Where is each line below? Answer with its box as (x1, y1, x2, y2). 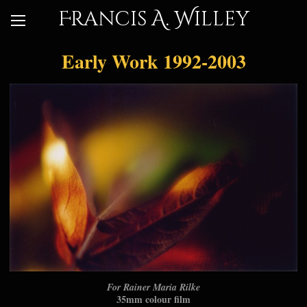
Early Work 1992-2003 (61, 47, 246, 75)
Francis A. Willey (58, 5, 249, 33)
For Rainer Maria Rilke (107, 280, 200, 295)
